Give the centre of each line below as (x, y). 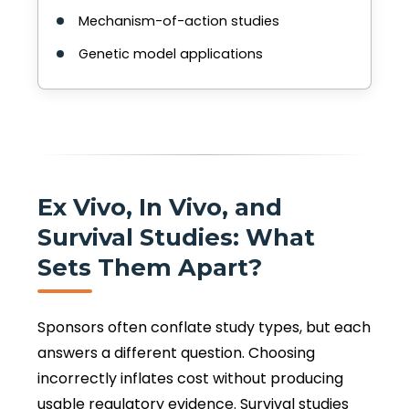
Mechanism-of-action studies (179, 21)
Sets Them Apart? (150, 267)
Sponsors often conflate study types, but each (204, 327)
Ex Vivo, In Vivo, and (160, 206)
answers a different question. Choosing (176, 352)
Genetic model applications (171, 54)
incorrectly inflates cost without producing (190, 378)
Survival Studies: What (176, 236)
